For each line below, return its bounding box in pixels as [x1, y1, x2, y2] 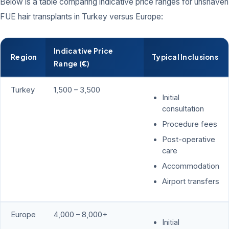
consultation [162, 104, 204, 113]
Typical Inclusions [152, 53, 218, 62]
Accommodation [162, 162, 219, 171]
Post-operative [162, 135, 215, 145]
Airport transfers [162, 177, 219, 187]
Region [11, 53, 37, 62]
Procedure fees [162, 120, 217, 129]
